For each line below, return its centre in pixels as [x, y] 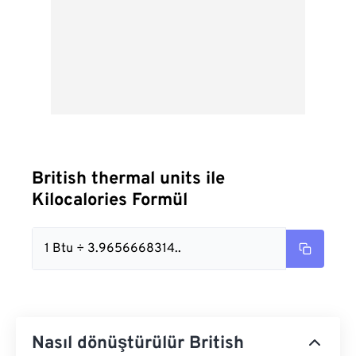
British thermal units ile [128, 179]
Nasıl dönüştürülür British [138, 344]
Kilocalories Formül [110, 201]
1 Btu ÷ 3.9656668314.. [113, 249]
